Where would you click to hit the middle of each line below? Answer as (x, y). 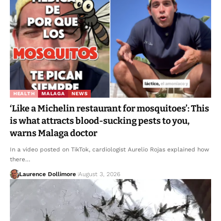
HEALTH (24, 94)
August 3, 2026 (99, 174)
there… (20, 160)
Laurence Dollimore (47, 174)
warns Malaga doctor (54, 133)
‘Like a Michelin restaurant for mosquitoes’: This (110, 109)
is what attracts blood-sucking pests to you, (100, 121)
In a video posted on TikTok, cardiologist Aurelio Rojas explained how (110, 150)
